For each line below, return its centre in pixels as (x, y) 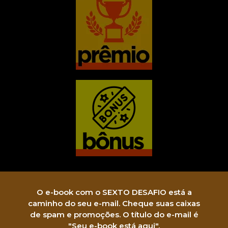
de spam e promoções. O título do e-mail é (114, 215)
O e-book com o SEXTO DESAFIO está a (114, 192)
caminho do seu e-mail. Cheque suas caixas (114, 203)
